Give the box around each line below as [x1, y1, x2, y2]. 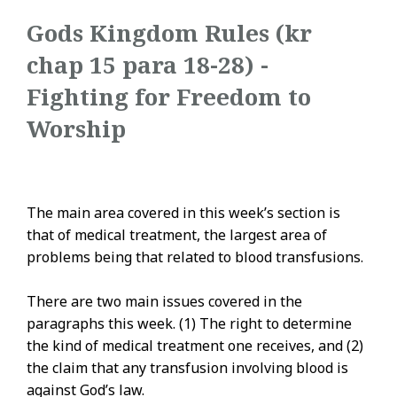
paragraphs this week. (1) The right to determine [27, 314, 352, 333]
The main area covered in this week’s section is [27, 203, 340, 222]
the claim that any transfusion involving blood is [27, 358, 348, 378]
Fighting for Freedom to [27, 81, 311, 113]
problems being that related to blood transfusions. [27, 247, 363, 267]
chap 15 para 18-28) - [27, 49, 269, 81]
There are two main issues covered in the [27, 292, 302, 311]
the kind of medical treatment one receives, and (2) [27, 336, 363, 355]
